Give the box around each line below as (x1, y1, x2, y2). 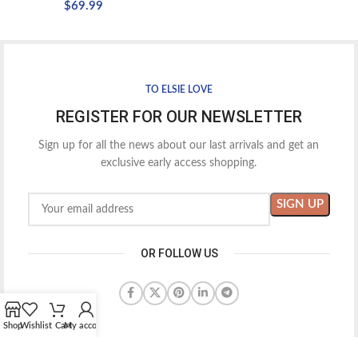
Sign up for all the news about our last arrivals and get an (38, 140, 320, 151)
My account (63, 321, 109, 330)
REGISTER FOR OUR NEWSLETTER (55, 107, 302, 126)
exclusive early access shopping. (101, 157, 257, 169)
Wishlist (19, 321, 52, 330)
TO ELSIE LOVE (145, 85, 213, 94)
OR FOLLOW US (140, 247, 218, 260)
